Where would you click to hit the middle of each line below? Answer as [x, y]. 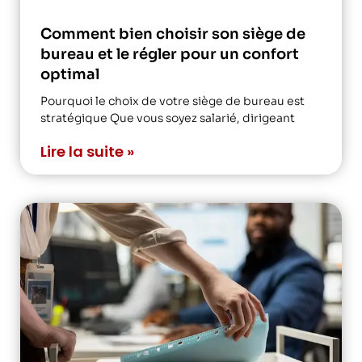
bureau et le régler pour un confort [170, 54]
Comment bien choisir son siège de [173, 34]
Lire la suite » [87, 151]
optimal [70, 74]
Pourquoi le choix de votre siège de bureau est [173, 101]
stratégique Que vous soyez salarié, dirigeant [168, 118]
